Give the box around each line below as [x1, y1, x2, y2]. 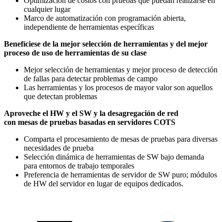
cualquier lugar [24, 4, 70, 13]
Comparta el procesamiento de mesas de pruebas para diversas [24, 134, 218, 143]
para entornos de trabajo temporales [24, 161, 134, 170]
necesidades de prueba [24, 143, 94, 152]
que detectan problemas [24, 92, 97, 101]
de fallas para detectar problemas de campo [24, 74, 158, 83]
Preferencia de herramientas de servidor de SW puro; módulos [24, 170, 217, 179]
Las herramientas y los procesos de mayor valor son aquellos [24, 83, 213, 92]
